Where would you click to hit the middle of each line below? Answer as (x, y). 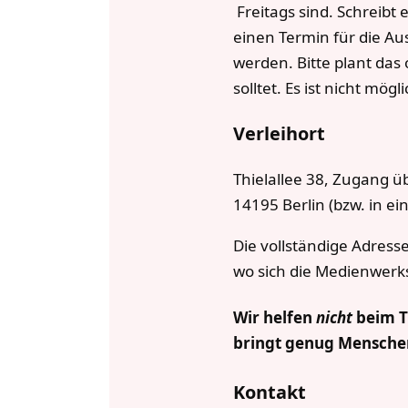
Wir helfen (275, 317)
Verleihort (280, 134)
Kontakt (270, 392)
